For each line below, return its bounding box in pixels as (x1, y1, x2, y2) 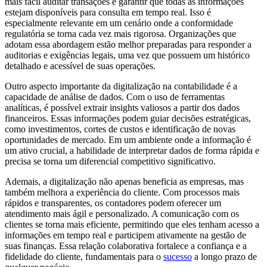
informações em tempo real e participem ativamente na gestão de (5, 229, 246, 240)
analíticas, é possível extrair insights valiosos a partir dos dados (5, 102, 240, 113)
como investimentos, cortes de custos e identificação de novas (5, 123, 235, 134)
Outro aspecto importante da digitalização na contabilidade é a (5, 80, 237, 91)
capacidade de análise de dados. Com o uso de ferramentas (5, 91, 225, 102)
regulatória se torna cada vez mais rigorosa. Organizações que (5, 28, 236, 39)
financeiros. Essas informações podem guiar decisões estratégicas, (5, 113, 251, 123)
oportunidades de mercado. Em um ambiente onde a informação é (5, 134, 251, 145)
